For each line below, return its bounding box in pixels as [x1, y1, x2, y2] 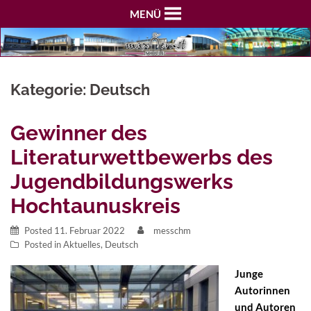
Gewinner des [10, 120, 147, 145]
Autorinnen [234, 283, 290, 296]
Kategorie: [10, 80, 90, 99]
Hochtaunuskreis [10, 193, 180, 218]
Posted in [24, 238, 63, 250]
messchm [153, 224, 191, 236]
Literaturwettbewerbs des [10, 144, 273, 169]
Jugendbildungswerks [10, 169, 233, 194]
